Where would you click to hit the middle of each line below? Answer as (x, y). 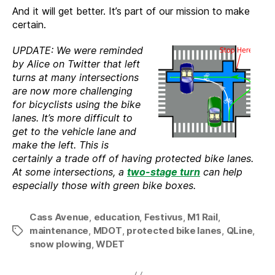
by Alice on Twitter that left (76, 64)
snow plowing (60, 244)
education (117, 217)
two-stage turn (164, 172)
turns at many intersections (76, 77)
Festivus (163, 217)
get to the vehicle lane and (74, 131)
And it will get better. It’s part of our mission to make (131, 11)
